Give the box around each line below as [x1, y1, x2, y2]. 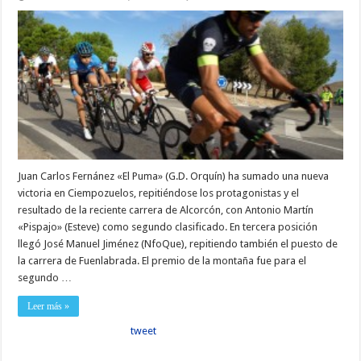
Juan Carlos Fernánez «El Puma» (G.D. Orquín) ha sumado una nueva [18, 170, 330, 183]
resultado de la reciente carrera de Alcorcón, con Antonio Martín [18, 204, 314, 217]
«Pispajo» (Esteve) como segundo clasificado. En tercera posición [18, 221, 318, 234]
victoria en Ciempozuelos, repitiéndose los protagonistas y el [18, 187, 300, 200]
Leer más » [27, 301, 70, 313]
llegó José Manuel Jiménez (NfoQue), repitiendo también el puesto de [18, 238, 338, 251]
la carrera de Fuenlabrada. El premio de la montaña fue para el [18, 255, 307, 268]
